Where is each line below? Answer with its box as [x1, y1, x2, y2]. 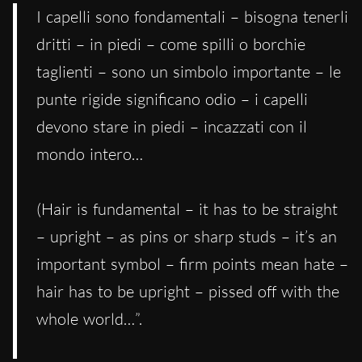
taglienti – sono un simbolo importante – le [36, 61, 341, 82]
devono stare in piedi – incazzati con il [36, 116, 307, 137]
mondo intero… [36, 144, 143, 165]
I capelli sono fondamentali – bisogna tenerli [36, 6, 348, 27]
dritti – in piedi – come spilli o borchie [36, 34, 305, 55]
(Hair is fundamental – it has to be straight [36, 199, 338, 220]
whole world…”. [36, 309, 142, 330]
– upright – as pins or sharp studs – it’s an [36, 226, 337, 247]
